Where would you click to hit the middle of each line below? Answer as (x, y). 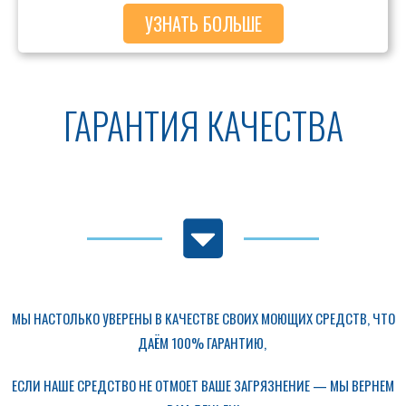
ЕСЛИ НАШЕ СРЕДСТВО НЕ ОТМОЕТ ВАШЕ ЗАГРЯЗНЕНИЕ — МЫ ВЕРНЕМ (203, 385)
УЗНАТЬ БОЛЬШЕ (203, 24)
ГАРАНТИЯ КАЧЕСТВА (203, 125)
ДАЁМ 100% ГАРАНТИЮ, (203, 343)
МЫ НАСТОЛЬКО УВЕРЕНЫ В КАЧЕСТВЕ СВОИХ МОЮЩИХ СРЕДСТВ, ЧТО (203, 318)
